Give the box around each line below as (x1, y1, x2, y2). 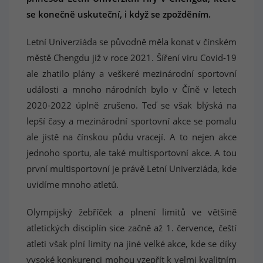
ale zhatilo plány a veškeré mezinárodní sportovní (26, 68, 237, 79)
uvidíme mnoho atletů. (26, 178, 121, 190)
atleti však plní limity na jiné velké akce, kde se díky (26, 238, 237, 249)
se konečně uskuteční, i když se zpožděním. (26, 8, 211, 20)
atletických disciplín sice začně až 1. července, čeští (26, 222, 237, 234)
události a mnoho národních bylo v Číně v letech (26, 83, 237, 95)
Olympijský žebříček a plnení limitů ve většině (26, 206, 237, 218)
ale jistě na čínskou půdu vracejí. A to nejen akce (26, 131, 237, 143)
